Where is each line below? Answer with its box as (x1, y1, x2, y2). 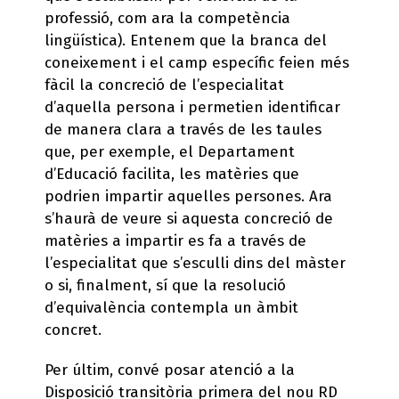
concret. (45, 320, 102, 339)
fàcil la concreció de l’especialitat (45, 75, 284, 94)
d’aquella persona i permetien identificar (45, 97, 340, 117)
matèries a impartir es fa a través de (45, 231, 306, 250)
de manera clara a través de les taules (45, 119, 322, 139)
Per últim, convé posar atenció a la (45, 360, 295, 379)
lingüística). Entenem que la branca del (45, 30, 327, 50)
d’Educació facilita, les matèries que (45, 164, 299, 183)
